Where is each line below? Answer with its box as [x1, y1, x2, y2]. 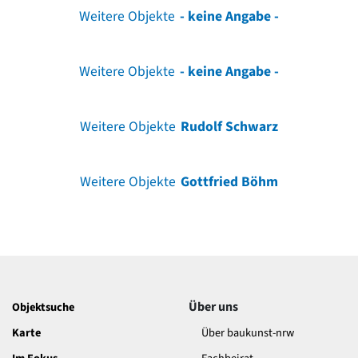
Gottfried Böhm [180, 171, 278, 192]
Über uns [189, 297, 238, 316]
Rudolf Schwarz [180, 116, 278, 137]
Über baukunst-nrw [201, 324, 294, 341]
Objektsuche [12, 298, 74, 316]
